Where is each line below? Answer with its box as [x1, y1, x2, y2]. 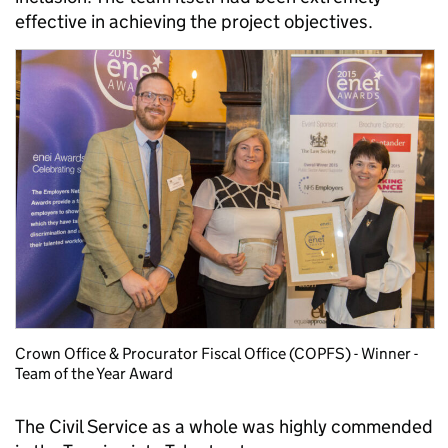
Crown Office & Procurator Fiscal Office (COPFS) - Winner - [15, 344, 418, 364]
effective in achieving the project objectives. [15, 9, 373, 33]
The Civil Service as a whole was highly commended [15, 415, 433, 439]
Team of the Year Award [15, 364, 173, 384]
